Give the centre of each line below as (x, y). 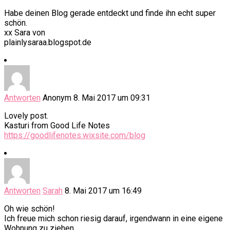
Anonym (57, 98)
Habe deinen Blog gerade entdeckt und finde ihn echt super (110, 13)
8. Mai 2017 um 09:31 (112, 98)
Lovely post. (26, 116)
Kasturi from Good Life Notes (57, 126)
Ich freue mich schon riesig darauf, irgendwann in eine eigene (113, 219)
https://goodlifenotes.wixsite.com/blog (75, 136)
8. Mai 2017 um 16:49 (103, 191)
